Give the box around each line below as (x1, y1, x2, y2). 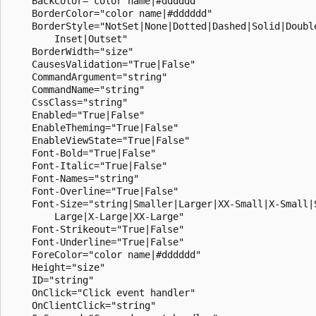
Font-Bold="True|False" (9, 147, 156, 159)
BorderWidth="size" (9, 45, 133, 57)
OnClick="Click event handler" (9, 286, 195, 298)
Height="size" (9, 261, 105, 273)
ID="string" (9, 274, 94, 286)
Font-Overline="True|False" (9, 185, 178, 197)
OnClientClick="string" (9, 299, 156, 311)
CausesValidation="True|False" (9, 58, 195, 70)
